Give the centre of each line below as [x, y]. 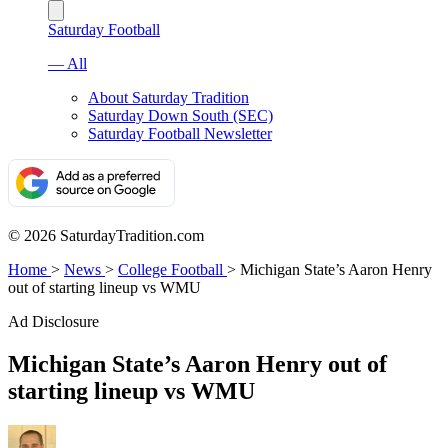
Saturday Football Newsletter [180, 133]
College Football [170, 269]
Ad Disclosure [53, 321]
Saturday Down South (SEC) [180, 115]
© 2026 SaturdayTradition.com [106, 235]
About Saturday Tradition [168, 97]
